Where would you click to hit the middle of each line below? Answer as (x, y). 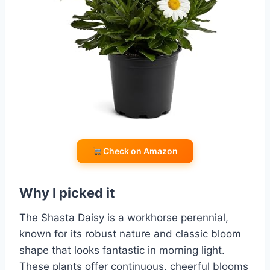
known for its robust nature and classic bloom (130, 234)
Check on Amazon (140, 151)
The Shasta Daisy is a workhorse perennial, (124, 218)
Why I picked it (67, 193)
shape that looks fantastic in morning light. (122, 250)
